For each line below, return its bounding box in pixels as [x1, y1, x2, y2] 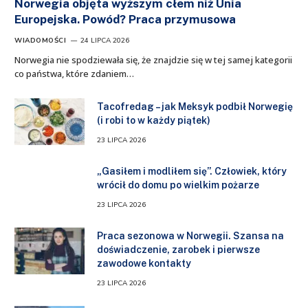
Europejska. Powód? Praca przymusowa [14, 12, 236, 26]
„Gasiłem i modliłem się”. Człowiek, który [97, 165, 287, 177]
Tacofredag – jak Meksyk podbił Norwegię [97, 100, 293, 112]
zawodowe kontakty [97, 257, 191, 269]
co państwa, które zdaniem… [14, 67, 134, 80]
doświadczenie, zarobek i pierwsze [97, 243, 260, 255]
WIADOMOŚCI [14, 35, 66, 45]
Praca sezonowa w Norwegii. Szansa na [97, 230, 284, 241]
